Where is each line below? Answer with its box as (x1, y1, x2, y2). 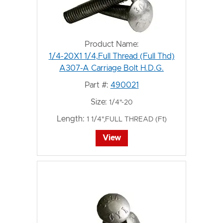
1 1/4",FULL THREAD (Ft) (86, 116, 167, 123)
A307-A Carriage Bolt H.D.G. (59, 64, 164, 72)
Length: (56, 115, 85, 123)
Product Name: (84, 40, 139, 48)
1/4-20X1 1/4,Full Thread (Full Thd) (48, 52, 175, 60)
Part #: (84, 81, 109, 89)
